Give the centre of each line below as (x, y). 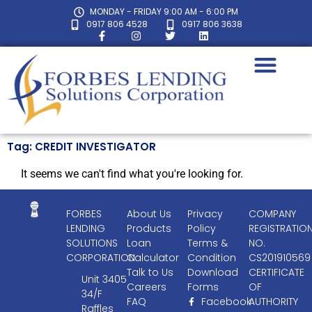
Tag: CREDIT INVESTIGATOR (81, 147)
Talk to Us (150, 272)
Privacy (205, 213)
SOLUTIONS (92, 243)
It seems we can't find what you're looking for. (132, 174)
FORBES (84, 213)
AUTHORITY (273, 301)
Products (149, 228)
